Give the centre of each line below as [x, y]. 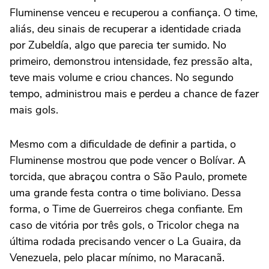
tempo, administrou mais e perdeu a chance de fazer [134, 94]
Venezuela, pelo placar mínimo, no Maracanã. [117, 258]
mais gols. [34, 110]
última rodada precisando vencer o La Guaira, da [125, 242]
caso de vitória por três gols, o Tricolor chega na [125, 225]
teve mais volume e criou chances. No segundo [122, 78]
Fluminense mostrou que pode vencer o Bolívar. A [128, 161]
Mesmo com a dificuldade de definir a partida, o [123, 144]
